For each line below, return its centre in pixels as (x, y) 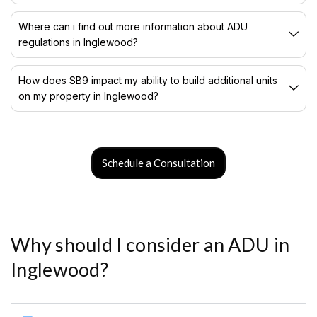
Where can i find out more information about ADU (133, 26)
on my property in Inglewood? (88, 96)
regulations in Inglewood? (78, 42)
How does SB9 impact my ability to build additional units (148, 80)
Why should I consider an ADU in (150, 244)
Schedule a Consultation (158, 162)
